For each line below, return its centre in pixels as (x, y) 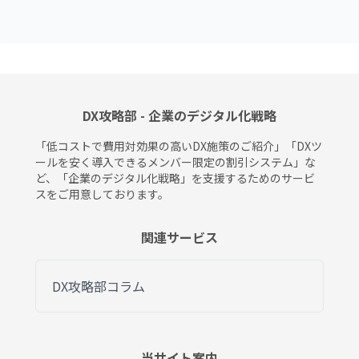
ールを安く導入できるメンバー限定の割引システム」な (175, 162)
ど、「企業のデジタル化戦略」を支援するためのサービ (175, 178)
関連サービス (179, 237)
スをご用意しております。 (102, 194)
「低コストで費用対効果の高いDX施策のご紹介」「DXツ (179, 146)
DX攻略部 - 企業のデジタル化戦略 (179, 115)
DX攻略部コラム (99, 286)
